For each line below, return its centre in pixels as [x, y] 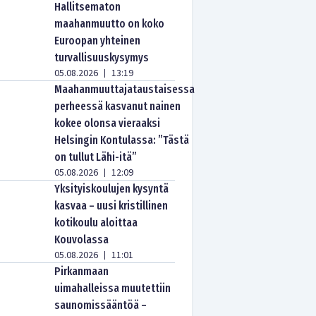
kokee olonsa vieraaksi [108, 123]
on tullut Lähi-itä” [96, 157]
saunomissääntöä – [101, 305]
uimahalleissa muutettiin [113, 288]
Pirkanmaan [82, 271]
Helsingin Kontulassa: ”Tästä [122, 140]
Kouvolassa [82, 239]
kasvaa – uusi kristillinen [111, 206]
